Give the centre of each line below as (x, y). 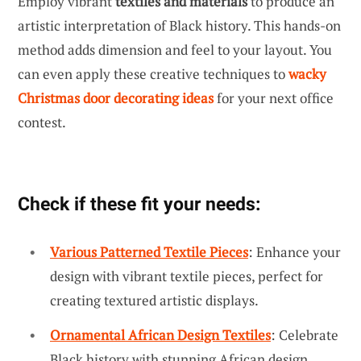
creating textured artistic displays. (154, 300)
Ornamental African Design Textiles (160, 335)
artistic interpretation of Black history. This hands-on (179, 25)
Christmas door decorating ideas (116, 98)
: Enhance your (295, 251)
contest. (42, 122)
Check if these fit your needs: (139, 203)
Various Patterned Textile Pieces (149, 251)
